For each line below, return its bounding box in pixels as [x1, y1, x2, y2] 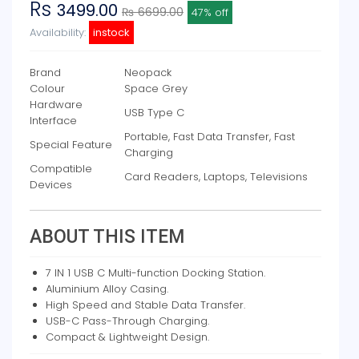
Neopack [124, 65, 171, 80]
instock [93, 25, 130, 40]
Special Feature [30, 137, 112, 152]
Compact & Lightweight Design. [46, 329, 209, 345]
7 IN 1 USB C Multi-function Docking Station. [46, 265, 265, 280]
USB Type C [124, 105, 184, 120]
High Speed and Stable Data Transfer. [46, 297, 245, 313]
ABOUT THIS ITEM [30, 226, 184, 248]
